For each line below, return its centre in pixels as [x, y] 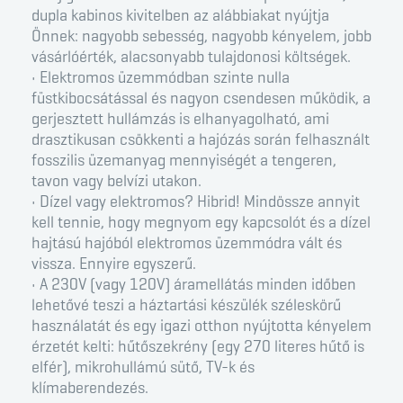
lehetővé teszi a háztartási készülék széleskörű [186, 305]
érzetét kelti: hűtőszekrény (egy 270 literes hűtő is [198, 347]
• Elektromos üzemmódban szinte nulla [161, 78]
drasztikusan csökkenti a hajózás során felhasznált [201, 140]
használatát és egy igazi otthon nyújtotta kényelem [201, 326]
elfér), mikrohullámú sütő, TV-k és [143, 367]
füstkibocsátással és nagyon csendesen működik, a [201, 99]
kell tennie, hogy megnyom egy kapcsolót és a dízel [201, 223]
